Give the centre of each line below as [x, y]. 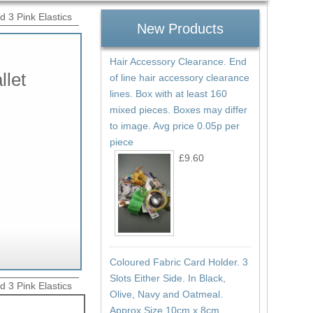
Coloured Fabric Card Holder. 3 [179, 262]
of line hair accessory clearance [179, 78]
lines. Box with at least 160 [168, 94]
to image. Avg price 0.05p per [174, 126]
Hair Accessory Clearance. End [178, 62]
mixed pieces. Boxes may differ [178, 110]
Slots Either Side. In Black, [167, 278]
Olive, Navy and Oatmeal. [166, 294]
